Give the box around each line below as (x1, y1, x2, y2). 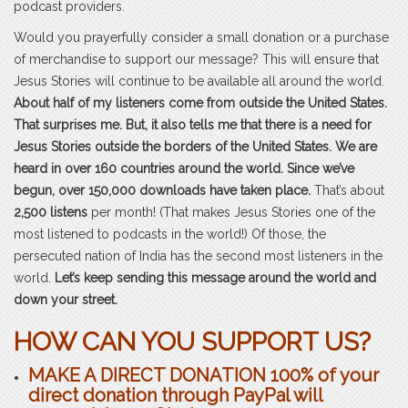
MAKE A (28, 363, 100, 386)
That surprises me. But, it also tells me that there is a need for (14, 117, 372, 132)
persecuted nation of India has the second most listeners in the (14, 248, 382, 263)
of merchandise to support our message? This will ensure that (14, 51, 379, 66)
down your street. (14, 291, 117, 307)
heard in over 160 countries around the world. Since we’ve (14, 160, 354, 176)
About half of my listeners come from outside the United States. (14, 95, 387, 110)
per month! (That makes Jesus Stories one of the (87, 204, 375, 219)
